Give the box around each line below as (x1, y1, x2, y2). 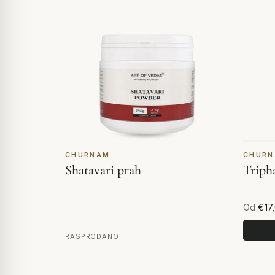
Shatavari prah (65, 161, 141, 178)
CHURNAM (65, 150, 110, 159)
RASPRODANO (65, 232, 119, 241)
